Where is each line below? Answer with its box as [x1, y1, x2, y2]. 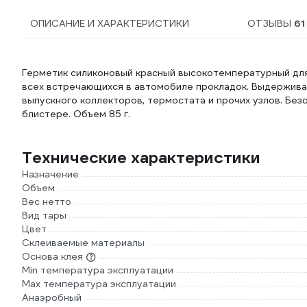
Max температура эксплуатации [22, 278, 176, 290]
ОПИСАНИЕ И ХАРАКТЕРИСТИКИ [30, 17, 189, 29]
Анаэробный [22, 291, 82, 304]
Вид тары [22, 209, 66, 221]
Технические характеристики [22, 147, 260, 168]
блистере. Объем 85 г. [22, 108, 130, 120]
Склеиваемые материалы [22, 236, 145, 249]
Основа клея [22, 250, 83, 262]
